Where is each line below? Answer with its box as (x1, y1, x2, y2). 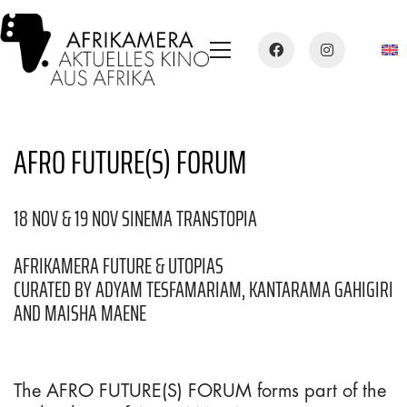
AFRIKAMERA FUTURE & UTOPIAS (14, 248, 223, 283)
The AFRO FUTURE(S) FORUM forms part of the (14, 378, 386, 402)
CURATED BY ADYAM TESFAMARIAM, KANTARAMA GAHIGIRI (14, 272, 393, 307)
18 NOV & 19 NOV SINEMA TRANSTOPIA (14, 201, 257, 236)
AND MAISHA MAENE (14, 295, 146, 331)
